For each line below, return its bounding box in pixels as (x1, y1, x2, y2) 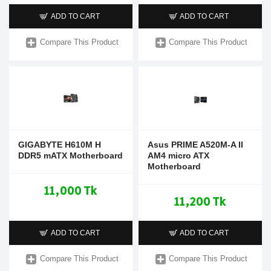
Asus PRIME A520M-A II (147, 139, 243, 149)
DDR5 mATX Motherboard (18, 150, 123, 160)
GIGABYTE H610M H (18, 139, 101, 149)
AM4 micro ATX (147, 150, 209, 160)
